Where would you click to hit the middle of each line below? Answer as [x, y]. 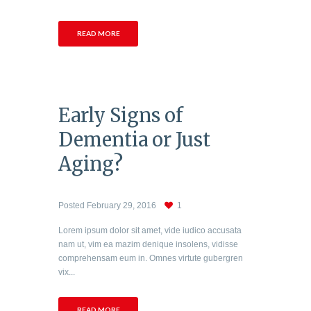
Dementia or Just [134, 140]
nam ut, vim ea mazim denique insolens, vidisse [148, 244]
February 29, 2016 [121, 205]
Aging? [91, 164]
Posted [73, 205]
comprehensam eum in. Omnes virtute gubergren [151, 258]
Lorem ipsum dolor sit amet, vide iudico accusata [150, 230]
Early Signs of [121, 116]
